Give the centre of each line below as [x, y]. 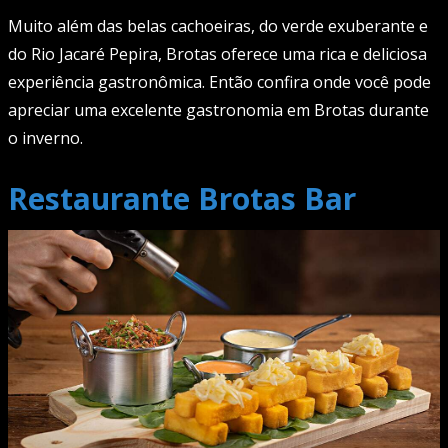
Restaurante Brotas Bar [182, 199]
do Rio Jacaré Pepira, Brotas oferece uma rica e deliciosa [217, 54]
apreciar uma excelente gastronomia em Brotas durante [218, 110]
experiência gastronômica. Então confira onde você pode [219, 82]
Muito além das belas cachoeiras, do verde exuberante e [218, 26]
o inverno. [45, 138]
